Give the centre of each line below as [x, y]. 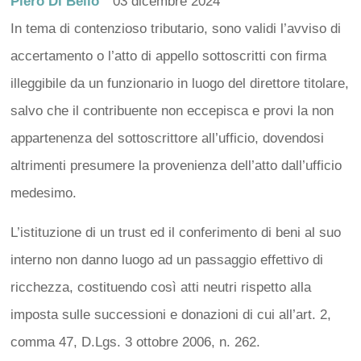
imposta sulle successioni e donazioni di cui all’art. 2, [170, 314]
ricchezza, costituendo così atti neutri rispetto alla [160, 287]
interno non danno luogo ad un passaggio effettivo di [166, 259]
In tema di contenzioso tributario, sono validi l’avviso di [175, 28]
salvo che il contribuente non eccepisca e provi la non [172, 110]
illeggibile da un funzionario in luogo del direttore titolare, [179, 83]
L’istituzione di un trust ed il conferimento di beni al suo [175, 232]
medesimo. [45, 193]
